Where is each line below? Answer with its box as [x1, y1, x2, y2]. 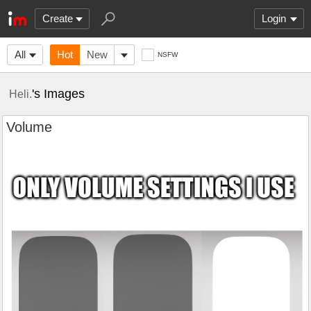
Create [42, 12, 73, 24]
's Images [32, 87, 85, 101]
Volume [6, 119, 52, 135]
